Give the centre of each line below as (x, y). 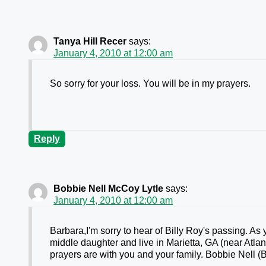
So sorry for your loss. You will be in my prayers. (151, 84)
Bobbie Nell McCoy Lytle (109, 189)
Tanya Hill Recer (90, 42)
